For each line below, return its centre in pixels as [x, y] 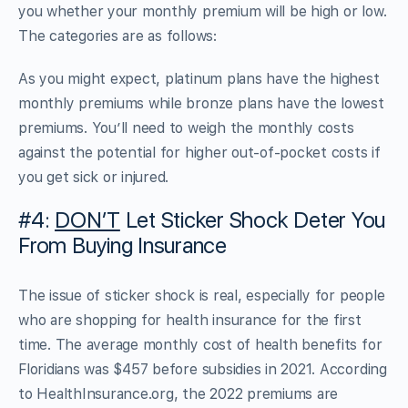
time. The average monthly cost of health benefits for [200, 344]
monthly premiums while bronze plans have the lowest [201, 103]
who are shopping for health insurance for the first [190, 320]
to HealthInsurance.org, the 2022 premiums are [178, 393]
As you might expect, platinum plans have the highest [199, 78]
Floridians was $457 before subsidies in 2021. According [203, 369]
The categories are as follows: [117, 36]
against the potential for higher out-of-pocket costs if [199, 152]
